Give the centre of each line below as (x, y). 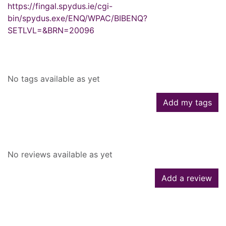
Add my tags (187, 103)
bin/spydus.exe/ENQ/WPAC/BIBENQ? (77, 18)
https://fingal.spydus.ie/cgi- (60, 6)
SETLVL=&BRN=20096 (51, 31)
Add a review (187, 178)
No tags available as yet (54, 79)
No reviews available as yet (60, 155)
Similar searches (47, 206)
